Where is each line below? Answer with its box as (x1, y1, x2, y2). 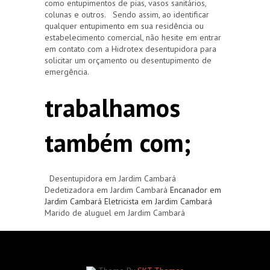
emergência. (45, 66, 89, 77)
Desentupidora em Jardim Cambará (45, 172, 176, 184)
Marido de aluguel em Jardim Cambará (45, 207, 185, 218)
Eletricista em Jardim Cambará (104, 195, 212, 207)
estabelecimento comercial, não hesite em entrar (45, 31, 221, 43)
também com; (45, 125, 191, 159)
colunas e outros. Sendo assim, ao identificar (45, 8, 209, 20)
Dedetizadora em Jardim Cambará (45, 184, 170, 195)
